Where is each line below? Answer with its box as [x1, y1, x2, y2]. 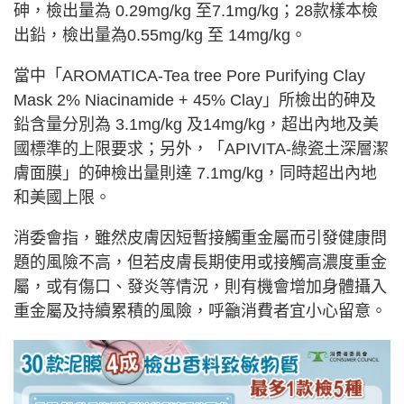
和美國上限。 [14, 188, 111, 207]
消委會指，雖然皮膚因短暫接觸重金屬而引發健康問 [14, 229, 387, 248]
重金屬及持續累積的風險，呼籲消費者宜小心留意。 [14, 302, 387, 321]
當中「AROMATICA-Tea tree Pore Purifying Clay [14, 67, 365, 86]
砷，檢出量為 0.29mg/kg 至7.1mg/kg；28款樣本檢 [14, 2, 378, 21]
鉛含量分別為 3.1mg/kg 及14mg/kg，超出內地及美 [14, 115, 379, 134]
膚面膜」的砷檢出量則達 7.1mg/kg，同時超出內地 [14, 164, 377, 183]
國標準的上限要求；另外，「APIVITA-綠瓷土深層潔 [14, 140, 389, 159]
